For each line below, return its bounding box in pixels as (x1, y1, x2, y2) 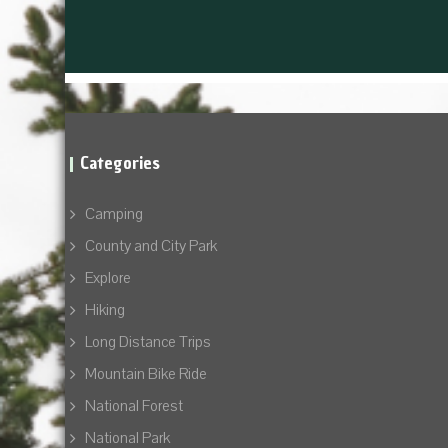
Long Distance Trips (85, 332, 211, 352)
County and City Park (85, 236, 217, 256)
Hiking (85, 300, 125, 320)
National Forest (85, 396, 183, 416)
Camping (85, 204, 143, 224)
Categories (80, 150, 160, 175)
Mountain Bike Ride (85, 364, 207, 384)
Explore (85, 268, 131, 288)
